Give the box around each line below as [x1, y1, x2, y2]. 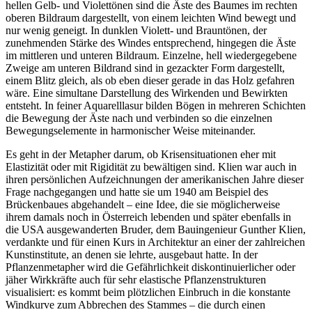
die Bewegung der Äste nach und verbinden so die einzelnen [6, 111, 272, 124]
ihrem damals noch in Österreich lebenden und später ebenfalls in [6, 210, 291, 223]
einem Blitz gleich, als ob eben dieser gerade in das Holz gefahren [6, 74, 295, 86]
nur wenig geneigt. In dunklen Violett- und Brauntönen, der [6, 24, 267, 36]
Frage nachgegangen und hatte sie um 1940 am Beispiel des [6, 185, 268, 198]
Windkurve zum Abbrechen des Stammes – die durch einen [6, 298, 265, 311]
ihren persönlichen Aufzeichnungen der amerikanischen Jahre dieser [6, 173, 304, 185]
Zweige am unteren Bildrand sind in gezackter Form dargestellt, [6, 61, 285, 74]
